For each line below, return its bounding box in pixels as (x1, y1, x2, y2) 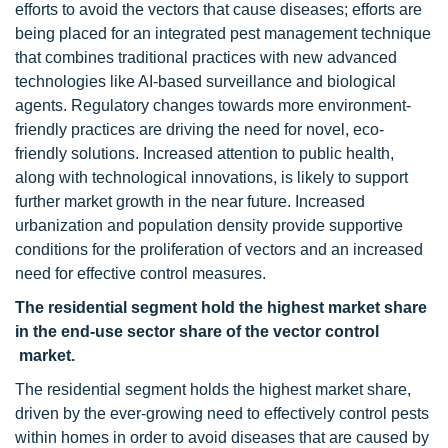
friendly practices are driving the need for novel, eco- (15, 121, 384, 138)
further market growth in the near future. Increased (15, 193, 365, 210)
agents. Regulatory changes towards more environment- (15, 97, 411, 114)
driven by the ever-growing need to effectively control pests (15, 405, 429, 422)
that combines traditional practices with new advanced (15, 49, 397, 66)
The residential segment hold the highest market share (15, 299, 427, 316)
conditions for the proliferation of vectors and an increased (15, 241, 423, 258)
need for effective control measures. (15, 265, 266, 282)
